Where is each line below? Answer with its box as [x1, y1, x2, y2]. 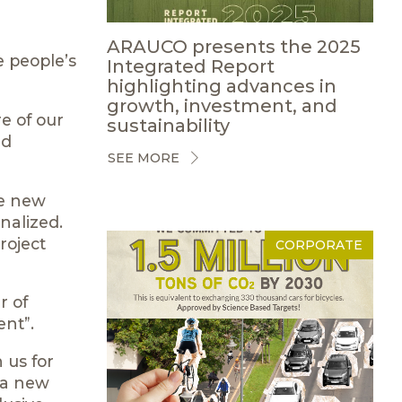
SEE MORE [107, 150, 179, 166]
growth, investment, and [106, 94, 337, 117]
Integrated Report [106, 55, 275, 77]
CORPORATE [275, 236, 363, 253]
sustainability [106, 114, 230, 136]
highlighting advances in [106, 74, 336, 97]
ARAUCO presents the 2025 [106, 35, 361, 57]
